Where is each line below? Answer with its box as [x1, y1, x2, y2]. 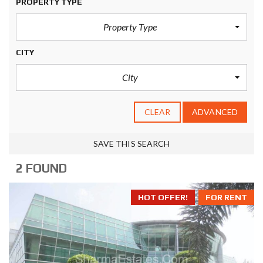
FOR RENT [205, 193, 247, 202]
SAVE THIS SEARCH [93, 139, 170, 149]
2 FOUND [16, 161, 67, 176]
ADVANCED [192, 107, 238, 117]
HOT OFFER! [138, 193, 188, 202]
